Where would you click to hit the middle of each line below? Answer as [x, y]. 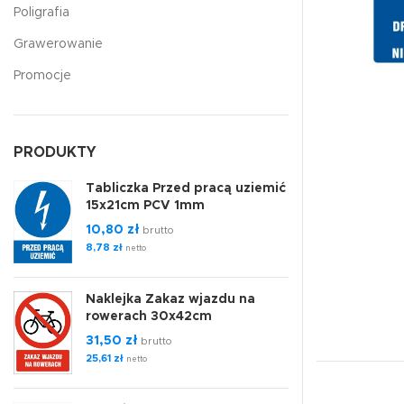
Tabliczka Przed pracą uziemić [186, 188]
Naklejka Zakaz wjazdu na [170, 299]
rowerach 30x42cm [149, 316]
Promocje [42, 76]
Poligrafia [41, 13]
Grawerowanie [58, 44]
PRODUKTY [55, 152]
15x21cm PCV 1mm [145, 206]
